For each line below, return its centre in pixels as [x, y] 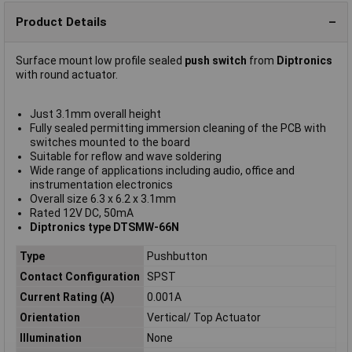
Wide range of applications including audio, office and [162, 170]
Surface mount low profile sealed [100, 60]
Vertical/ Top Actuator [203, 317]
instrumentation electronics [101, 185]
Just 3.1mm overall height [95, 114]
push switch [217, 60]
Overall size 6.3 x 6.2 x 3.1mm [103, 199]
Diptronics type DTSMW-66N [104, 227]
